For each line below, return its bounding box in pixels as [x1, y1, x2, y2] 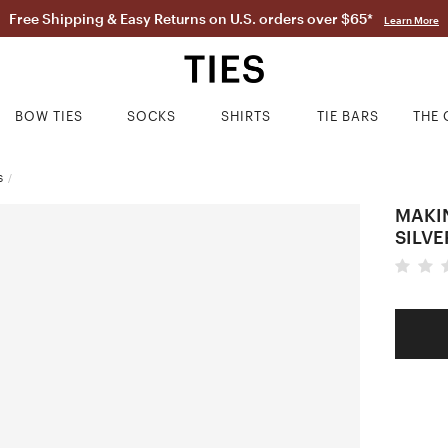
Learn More [384, 14, 439, 26]
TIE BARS [317, 108, 380, 124]
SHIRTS [221, 108, 272, 124]
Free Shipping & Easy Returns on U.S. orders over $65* [9, 10, 376, 27]
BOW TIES [15, 108, 84, 124]
